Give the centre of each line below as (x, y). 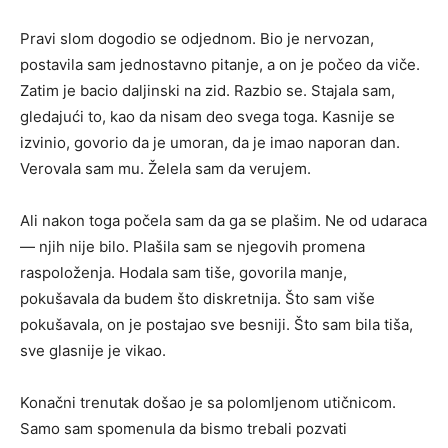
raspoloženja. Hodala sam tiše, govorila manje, (183, 272)
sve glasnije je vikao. (93, 350)
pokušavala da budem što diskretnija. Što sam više (197, 298)
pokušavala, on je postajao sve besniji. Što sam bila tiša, (216, 324)
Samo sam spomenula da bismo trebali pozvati (183, 428)
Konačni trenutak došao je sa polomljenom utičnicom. (208, 402)
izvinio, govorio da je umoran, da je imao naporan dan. (210, 142)
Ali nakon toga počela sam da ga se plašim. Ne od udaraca (223, 220)
